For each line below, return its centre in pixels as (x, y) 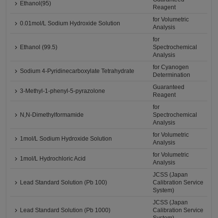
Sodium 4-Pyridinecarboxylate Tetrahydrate (77, 71)
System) (164, 190)
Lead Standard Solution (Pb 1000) (65, 210)
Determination (172, 75)
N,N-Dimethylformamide (52, 115)
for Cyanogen (171, 67)
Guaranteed (169, 87)
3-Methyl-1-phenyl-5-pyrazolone (63, 91)
